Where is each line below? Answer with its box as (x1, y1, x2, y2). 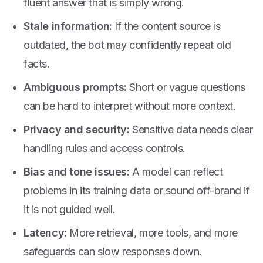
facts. (23, 58, 50, 70)
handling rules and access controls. (23, 142, 186, 154)
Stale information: (23, 20, 112, 32)
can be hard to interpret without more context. (23, 100, 236, 112)
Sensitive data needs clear (129, 123, 253, 136)
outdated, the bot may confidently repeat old (23, 39, 231, 51)
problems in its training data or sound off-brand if (23, 184, 250, 197)
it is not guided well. (23, 203, 116, 215)
